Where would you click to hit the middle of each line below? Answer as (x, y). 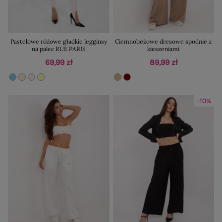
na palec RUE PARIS (58, 49)
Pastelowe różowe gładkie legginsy (58, 41)
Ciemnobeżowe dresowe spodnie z (164, 41)
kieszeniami (164, 49)
